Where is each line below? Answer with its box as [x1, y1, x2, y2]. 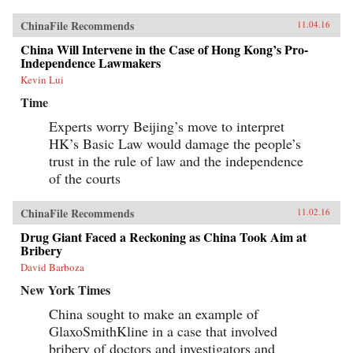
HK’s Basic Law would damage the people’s [49, 133, 301, 153]
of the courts [49, 168, 121, 188]
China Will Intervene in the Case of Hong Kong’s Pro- [20, 39, 308, 58]
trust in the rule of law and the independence [49, 150, 303, 170]
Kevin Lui [20, 72, 64, 87]
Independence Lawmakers [20, 53, 161, 72]
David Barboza [20, 259, 84, 274]
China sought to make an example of [49, 303, 258, 323]
